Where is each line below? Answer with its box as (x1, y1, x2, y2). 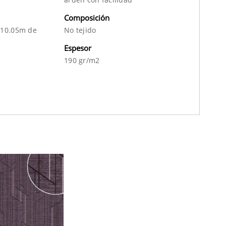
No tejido (64, 25, 96, 35)
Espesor (64, 42, 91, 53)
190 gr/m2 (64, 55, 100, 65)
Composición (64, 12, 109, 23)
